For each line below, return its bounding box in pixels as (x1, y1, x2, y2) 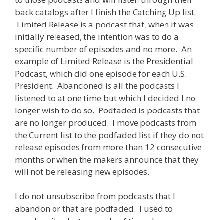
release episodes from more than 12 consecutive (15, 141, 202, 153)
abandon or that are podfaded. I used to (15, 203, 173, 215)
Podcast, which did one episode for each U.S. (15, 67, 187, 79)
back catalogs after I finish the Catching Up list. (15, 6, 196, 18)
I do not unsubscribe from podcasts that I (15, 191, 175, 202)
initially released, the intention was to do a (15, 30, 179, 42)
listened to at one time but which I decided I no (15, 92, 195, 104)
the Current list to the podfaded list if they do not (15, 129, 204, 140)
